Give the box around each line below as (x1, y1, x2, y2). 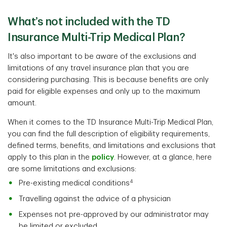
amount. (8, 99, 36, 107)
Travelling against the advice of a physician (19, 195, 171, 203)
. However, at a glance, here (114, 154, 212, 162)
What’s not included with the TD (8, 16, 170, 28)
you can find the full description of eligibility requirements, (8, 130, 210, 138)
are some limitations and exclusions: (8, 165, 136, 173)
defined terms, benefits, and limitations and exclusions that (8, 142, 216, 150)
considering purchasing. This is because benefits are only (8, 76, 209, 84)
